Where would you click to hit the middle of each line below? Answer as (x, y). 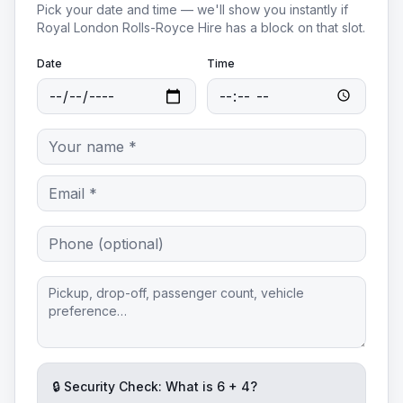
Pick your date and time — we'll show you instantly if (193, 9)
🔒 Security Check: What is (134, 386)
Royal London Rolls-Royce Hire (130, 27)
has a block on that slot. (294, 27)
